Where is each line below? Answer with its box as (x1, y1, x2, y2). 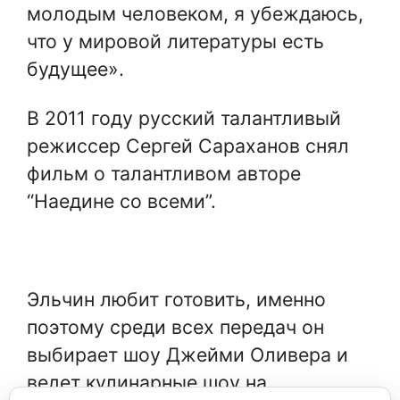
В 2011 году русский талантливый (27, 105, 341, 129)
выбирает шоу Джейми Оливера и (27, 342, 348, 366)
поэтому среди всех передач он (27, 314, 324, 338)
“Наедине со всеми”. (27, 188, 216, 212)
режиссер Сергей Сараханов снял (27, 133, 349, 157)
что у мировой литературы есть (27, 29, 324, 53)
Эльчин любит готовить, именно (27, 287, 326, 311)
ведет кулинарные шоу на (27, 370, 267, 394)
